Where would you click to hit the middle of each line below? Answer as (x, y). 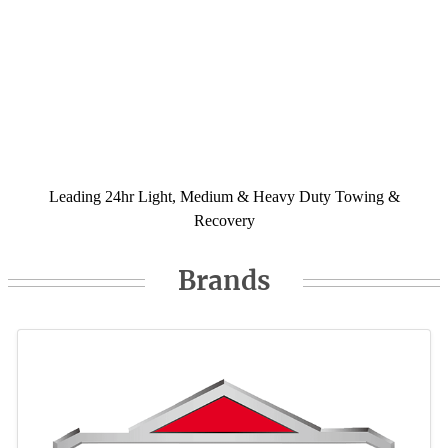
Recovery (224, 221)
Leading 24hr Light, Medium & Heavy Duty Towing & (224, 197)
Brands (224, 281)
